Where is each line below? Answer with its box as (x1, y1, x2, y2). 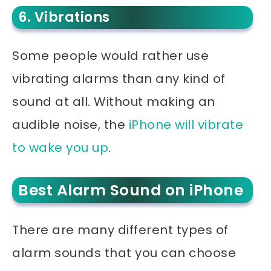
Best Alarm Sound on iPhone (18, 180, 243, 201)
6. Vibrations (18, 8, 110, 27)
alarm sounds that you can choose (12, 244, 236, 262)
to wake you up (12, 139, 108, 157)
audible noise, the (12, 116, 129, 134)
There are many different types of (12, 221, 229, 239)
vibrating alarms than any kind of (12, 70, 226, 88)
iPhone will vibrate (128, 116, 243, 134)
